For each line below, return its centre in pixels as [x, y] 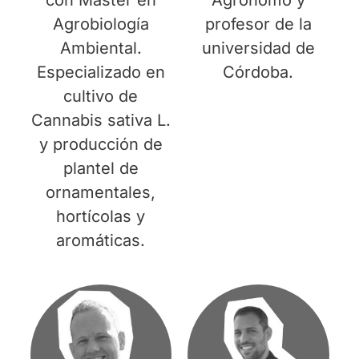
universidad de [258, 48]
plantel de [101, 168]
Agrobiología [101, 24]
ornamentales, [101, 192]
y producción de [101, 144]
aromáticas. [101, 240]
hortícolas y [101, 216]
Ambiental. [101, 48]
